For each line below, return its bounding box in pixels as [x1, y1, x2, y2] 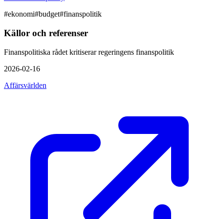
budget [39, 10, 60, 19]
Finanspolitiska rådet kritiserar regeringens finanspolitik [4, 47, 174, 56]
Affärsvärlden [4, 81, 46, 89]
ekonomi [8, 10, 35, 19]
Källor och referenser [4, 28, 88, 39]
